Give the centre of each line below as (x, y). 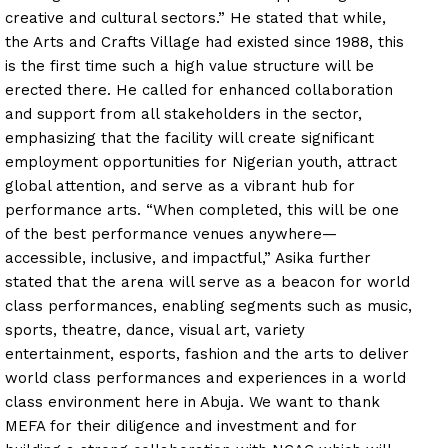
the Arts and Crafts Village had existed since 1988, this (204, 41)
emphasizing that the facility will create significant (189, 137)
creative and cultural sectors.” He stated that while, (195, 17)
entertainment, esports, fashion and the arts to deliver (207, 353)
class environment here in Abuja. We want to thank (192, 401)
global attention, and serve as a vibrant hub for (180, 185)
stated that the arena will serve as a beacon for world (207, 281)
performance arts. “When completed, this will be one (202, 209)
